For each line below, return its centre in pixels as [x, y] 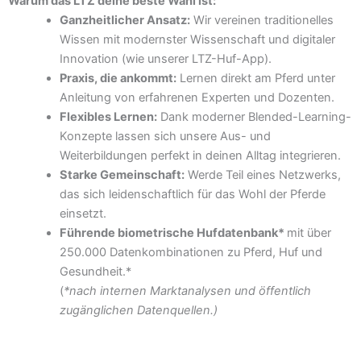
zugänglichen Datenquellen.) [138, 311]
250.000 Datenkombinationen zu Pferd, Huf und [191, 253]
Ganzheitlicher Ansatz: [124, 21]
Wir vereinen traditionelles [261, 21]
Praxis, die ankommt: [118, 79]
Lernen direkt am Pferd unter [255, 79]
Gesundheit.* [95, 272]
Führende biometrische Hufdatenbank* [173, 233]
